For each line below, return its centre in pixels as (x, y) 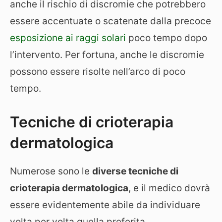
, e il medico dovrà (169, 188)
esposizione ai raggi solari (68, 38)
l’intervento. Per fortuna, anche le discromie (107, 55)
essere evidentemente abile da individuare (105, 205)
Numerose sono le (51, 171)
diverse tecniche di (135, 171)
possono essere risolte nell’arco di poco (98, 72)
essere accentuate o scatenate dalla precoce (111, 21)
